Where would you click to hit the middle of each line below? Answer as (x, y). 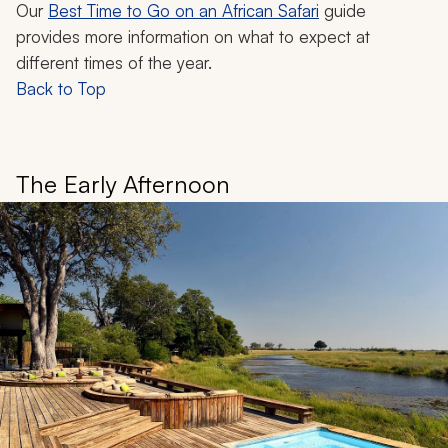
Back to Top (61, 89)
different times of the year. (114, 63)
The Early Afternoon (123, 184)
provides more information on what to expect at (193, 37)
